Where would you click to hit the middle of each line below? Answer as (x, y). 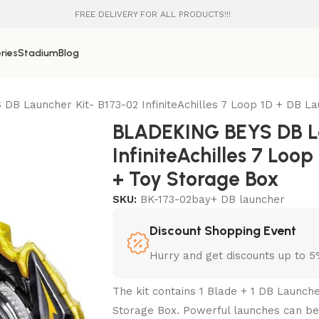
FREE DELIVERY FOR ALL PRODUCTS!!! (153, 14)
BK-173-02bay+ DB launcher (213, 199)
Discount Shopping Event (223, 231)
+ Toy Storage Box (196, 179)
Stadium (38, 53)
